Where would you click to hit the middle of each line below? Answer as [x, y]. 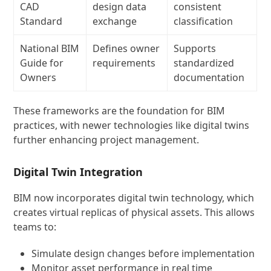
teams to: [35, 227]
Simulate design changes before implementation [143, 253]
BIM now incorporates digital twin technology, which [134, 198]
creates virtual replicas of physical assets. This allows [134, 212]
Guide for [42, 63]
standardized [204, 63]
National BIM [50, 48]
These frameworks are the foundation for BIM [119, 111]
